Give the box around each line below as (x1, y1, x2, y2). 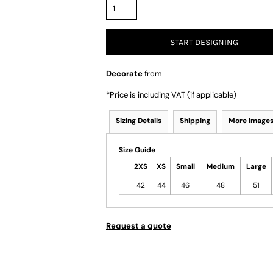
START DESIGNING (170, 37, 238, 48)
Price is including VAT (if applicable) (110, 90, 236, 100)
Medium (206, 161, 235, 171)
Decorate (106, 68, 143, 79)
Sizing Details (116, 116, 161, 126)
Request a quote (106, 221, 171, 231)
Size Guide (119, 145, 155, 155)
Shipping (180, 116, 210, 126)
